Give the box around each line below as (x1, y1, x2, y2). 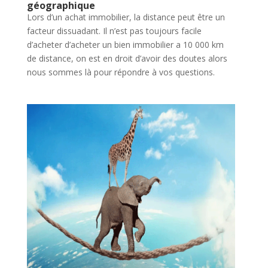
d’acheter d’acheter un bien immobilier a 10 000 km (26, 38, 224, 50)
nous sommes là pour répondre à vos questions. (26, 66, 215, 78)
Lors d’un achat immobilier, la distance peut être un (26, 11, 225, 23)
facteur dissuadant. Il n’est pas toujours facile (26, 25, 202, 36)
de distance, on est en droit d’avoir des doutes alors (26, 52, 227, 64)
